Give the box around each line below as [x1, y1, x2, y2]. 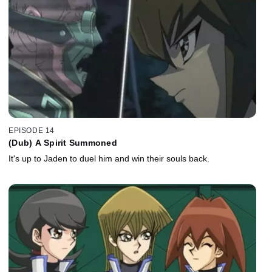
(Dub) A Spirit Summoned [8, 138, 117, 148]
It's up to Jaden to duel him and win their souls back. [8, 154, 209, 164]
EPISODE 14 [8, 126, 55, 135]
